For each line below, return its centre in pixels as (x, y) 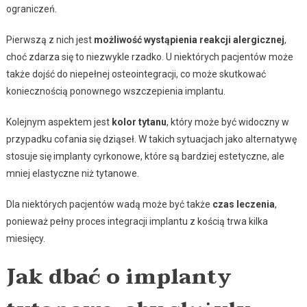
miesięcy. (25, 239)
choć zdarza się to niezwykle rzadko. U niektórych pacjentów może (149, 57)
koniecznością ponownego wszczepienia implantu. (115, 91)
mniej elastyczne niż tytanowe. (72, 174)
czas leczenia (243, 205)
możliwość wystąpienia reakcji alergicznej (189, 40)
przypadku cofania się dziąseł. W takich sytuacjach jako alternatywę (151, 139)
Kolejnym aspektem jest (59, 122)
